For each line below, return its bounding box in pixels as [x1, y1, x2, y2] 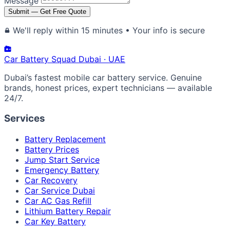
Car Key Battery [25, 216, 86, 227]
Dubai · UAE [79, 53, 125, 64]
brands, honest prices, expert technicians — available [4, 82, 212, 93]
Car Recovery [25, 175, 78, 186]
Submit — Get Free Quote [8, 7, 86, 15]
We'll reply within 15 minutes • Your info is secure [10, 25, 205, 35]
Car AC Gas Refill [25, 196, 91, 206]
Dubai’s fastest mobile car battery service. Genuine [4, 72, 202, 83]
